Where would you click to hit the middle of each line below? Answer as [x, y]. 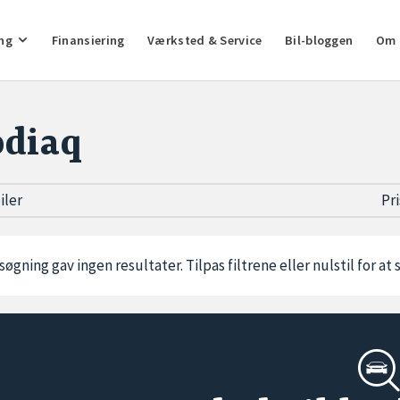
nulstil [333, 265]
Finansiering [88, 40]
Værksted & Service [205, 40]
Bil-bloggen [319, 40]
